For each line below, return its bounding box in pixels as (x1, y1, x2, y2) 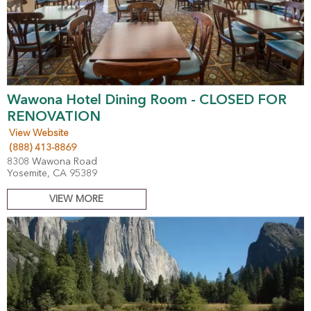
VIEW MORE (49, 194, 104, 205)
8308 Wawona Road (7, 157, 97, 167)
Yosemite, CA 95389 (7, 169, 97, 179)
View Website (9, 128, 69, 139)
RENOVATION (7, 110, 101, 125)
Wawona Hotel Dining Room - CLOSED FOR (7, 94, 287, 108)
